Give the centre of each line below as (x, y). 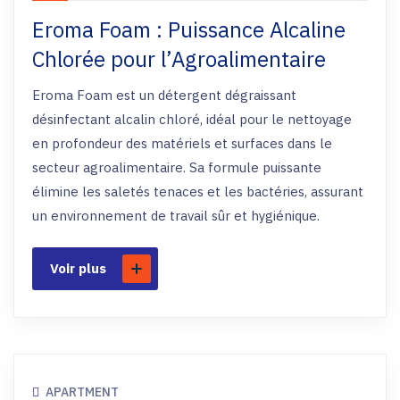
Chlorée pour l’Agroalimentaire (179, 59)
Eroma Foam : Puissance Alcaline (189, 29)
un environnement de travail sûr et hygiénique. (176, 216)
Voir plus (78, 268)
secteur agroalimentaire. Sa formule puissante (177, 167)
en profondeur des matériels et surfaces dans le (182, 143)
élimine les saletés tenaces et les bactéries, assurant (198, 192)
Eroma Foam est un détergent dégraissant (164, 95)
